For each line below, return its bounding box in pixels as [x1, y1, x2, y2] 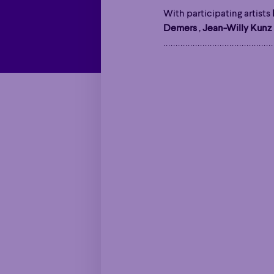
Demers [163, 23, 197, 34]
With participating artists [163, 9, 272, 19]
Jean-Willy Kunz [202, 23, 272, 34]
